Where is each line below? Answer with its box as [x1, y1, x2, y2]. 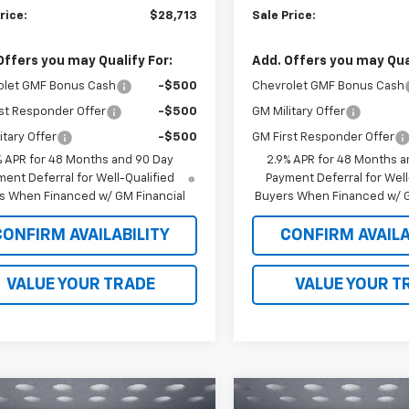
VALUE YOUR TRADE [5, 276, 155, 293]
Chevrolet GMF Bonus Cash [252, 79, 405, 92]
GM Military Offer [252, 105, 346, 118]
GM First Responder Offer [252, 131, 395, 143]
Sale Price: [252, 9, 317, 22]
